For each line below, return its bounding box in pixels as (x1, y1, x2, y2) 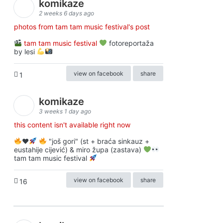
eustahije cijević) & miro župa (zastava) (14, 145, 143, 154)
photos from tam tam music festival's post (14, 22, 150, 31)
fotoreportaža (107, 39, 154, 47)
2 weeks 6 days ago (39, 9, 94, 17)
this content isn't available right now (14, 120, 130, 129)
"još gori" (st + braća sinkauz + (46, 137, 149, 145)
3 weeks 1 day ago (39, 108, 91, 115)
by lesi (14, 47, 37, 56)
